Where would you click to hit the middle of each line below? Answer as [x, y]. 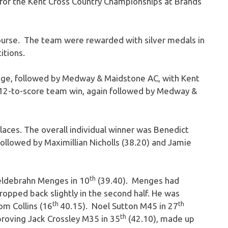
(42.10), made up [160, 219]
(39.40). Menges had [137, 181]
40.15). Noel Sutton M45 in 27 [119, 206]
